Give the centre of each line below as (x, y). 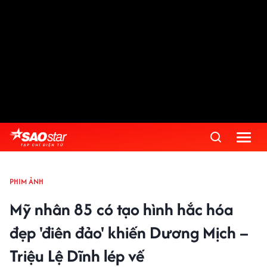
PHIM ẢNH (27, 181)
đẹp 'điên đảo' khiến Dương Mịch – (129, 232)
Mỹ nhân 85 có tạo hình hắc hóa (121, 209)
